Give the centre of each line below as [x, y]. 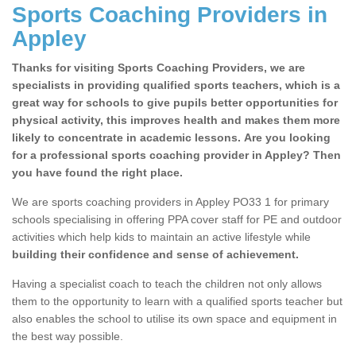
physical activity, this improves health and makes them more [176, 120]
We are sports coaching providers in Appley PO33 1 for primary [170, 202]
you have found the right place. [97, 173]
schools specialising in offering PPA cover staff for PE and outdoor [177, 220]
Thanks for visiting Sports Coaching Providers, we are [159, 68]
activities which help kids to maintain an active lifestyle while [161, 237]
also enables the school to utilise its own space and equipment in [174, 319]
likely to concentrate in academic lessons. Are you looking [171, 138]
